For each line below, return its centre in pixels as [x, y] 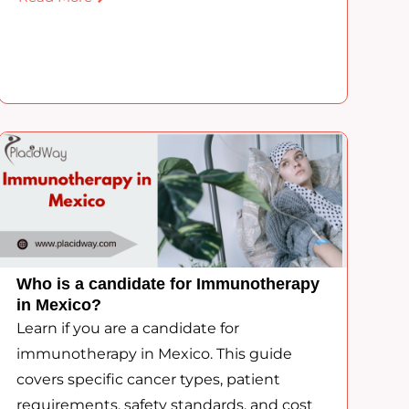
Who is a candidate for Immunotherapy [168, 284]
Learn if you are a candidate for [127, 329]
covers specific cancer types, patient [148, 380]
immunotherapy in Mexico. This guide [154, 354]
